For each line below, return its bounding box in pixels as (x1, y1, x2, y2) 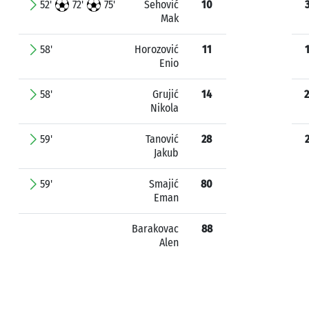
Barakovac (132, 222, 179, 235)
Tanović (146, 132, 179, 146)
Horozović (134, 43, 179, 56)
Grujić (152, 88, 179, 101)
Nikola (150, 101, 179, 114)
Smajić (149, 177, 179, 190)
